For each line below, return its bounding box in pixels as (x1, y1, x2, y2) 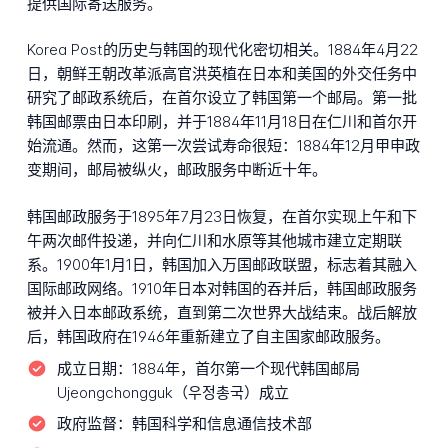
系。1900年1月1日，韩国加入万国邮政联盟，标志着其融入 (26, 255, 417, 275)
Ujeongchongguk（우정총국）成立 (56, 382, 289, 402)
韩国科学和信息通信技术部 (131, 414, 312, 434)
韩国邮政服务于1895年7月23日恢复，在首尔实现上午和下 (26, 207, 417, 227)
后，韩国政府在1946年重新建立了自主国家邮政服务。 (26, 327, 390, 347)
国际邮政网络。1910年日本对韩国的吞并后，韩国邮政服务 (26, 279, 417, 299)
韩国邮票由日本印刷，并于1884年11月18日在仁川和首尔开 (26, 112, 417, 132)
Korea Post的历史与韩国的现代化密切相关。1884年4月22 (26, 40, 418, 60)
